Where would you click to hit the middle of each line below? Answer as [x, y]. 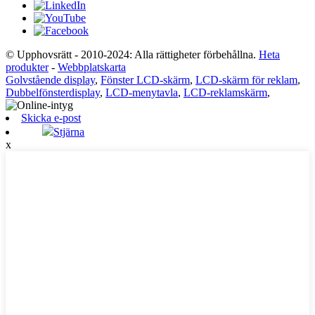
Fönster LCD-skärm [145, 79]
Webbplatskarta [92, 67]
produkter [27, 67]
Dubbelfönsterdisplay [53, 92]
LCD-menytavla [142, 92]
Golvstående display [50, 79]
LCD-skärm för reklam [246, 79]
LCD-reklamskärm [225, 92]
